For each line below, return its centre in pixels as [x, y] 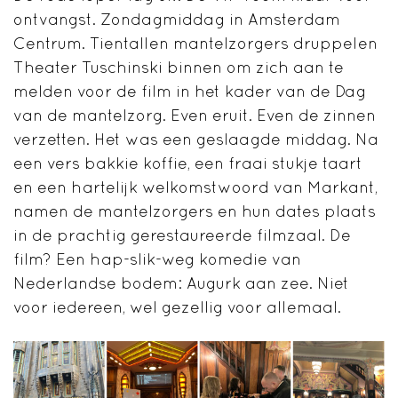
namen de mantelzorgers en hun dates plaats [195, 211]
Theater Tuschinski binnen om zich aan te [179, 67]
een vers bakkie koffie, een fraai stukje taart [188, 163]
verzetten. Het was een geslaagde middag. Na [196, 139]
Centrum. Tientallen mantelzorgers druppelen [195, 43]
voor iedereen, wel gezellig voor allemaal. [177, 306]
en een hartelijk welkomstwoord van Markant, [195, 187]
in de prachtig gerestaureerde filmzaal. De [182, 235]
